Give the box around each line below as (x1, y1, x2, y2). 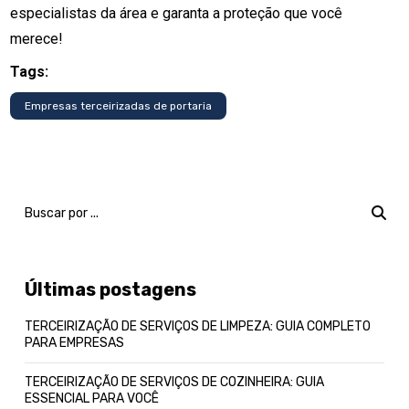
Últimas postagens (25, 278, 197, 300)
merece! (10, 30, 64, 47)
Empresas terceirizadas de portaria (25, 100, 213, 112)
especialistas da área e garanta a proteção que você (10, 5, 343, 22)
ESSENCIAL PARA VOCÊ (25, 391, 160, 406)
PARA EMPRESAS (25, 335, 125, 351)
